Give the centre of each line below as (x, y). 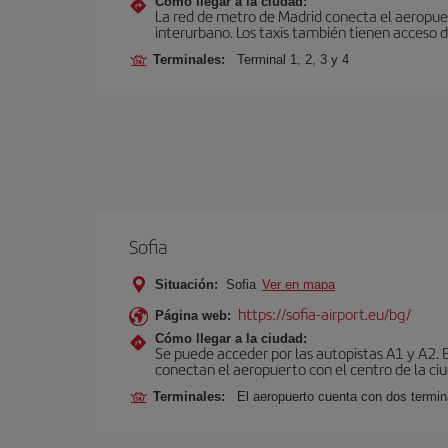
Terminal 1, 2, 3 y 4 (293, 59)
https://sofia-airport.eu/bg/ (324, 313)
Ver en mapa (298, 284)
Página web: (193, 315)
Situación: (186, 284)
